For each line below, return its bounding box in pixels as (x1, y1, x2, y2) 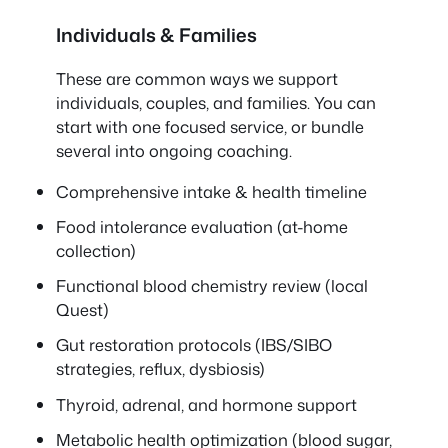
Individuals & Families (56, 21, 257, 48)
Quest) (56, 298, 109, 322)
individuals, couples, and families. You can (56, 91, 376, 115)
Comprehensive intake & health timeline (56, 179, 367, 203)
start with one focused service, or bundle (56, 115, 364, 139)
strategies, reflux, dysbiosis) (56, 357, 265, 381)
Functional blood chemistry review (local (56, 274, 368, 298)
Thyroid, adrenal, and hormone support (56, 392, 357, 416)
